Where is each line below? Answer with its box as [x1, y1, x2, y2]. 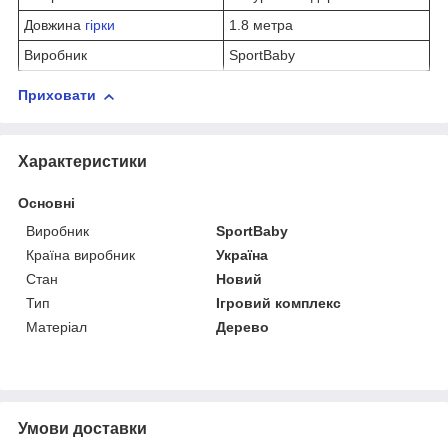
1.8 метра [229, 17, 293, 34]
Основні [18, 194, 75, 211]
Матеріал [26, 318, 87, 335]
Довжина [24, 17, 85, 34]
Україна [216, 246, 269, 263]
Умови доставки [18, 419, 147, 437]
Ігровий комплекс [216, 294, 342, 311]
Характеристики [18, 152, 147, 170]
